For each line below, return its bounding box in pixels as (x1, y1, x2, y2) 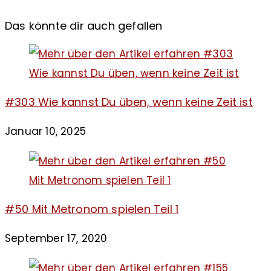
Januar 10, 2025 (5, 123, 86, 139)
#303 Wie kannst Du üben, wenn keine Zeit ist (5, 94, 253, 109)
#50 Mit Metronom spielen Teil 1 (5, 201, 179, 217)
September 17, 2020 (5, 230, 108, 246)
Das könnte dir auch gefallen (5, 18, 163, 33)
